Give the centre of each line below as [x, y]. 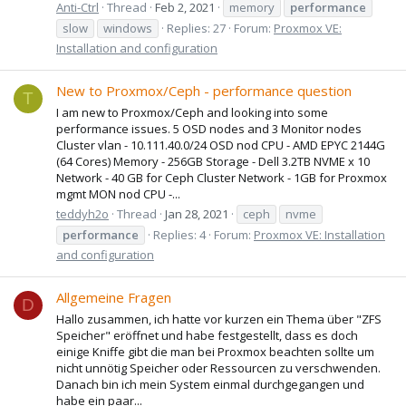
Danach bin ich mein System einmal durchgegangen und [210, 384]
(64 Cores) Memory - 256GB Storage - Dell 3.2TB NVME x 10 [213, 161]
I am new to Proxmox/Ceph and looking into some [192, 112]
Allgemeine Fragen [114, 298]
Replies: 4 [179, 234]
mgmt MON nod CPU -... [118, 193]
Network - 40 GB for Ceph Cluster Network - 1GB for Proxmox [222, 177]
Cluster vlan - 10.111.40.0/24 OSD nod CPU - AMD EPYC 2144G [221, 145]
